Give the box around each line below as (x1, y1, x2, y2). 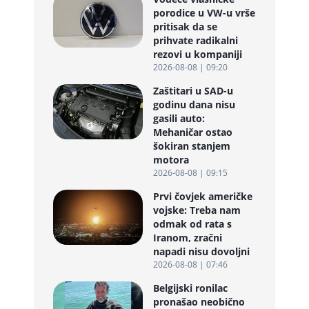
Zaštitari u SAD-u (153, 84, 233, 97)
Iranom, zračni (153, 231, 222, 244)
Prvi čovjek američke (153, 190, 252, 203)
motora (153, 153, 189, 166)
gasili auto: (153, 112, 205, 125)
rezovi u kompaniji (153, 48, 242, 61)
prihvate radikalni (153, 34, 238, 47)
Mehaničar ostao (153, 126, 232, 139)
